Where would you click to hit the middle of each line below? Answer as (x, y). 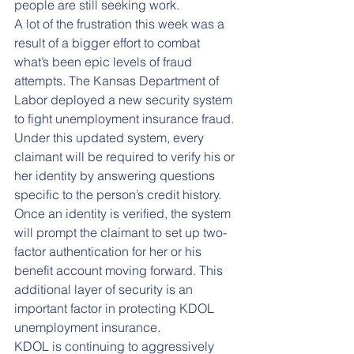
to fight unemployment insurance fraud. (126, 118)
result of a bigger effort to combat (109, 42)
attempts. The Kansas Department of (118, 80)
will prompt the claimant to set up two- (121, 232)
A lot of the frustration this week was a (121, 23)
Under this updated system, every (111, 137)
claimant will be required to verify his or (126, 156)
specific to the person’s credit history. (119, 194)
